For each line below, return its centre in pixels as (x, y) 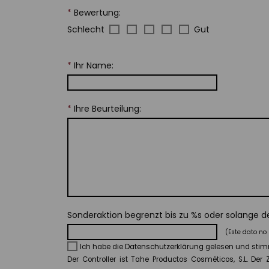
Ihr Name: (94, 65)
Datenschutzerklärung (164, 246)
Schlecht (86, 29)
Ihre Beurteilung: (107, 108)
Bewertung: (97, 12)
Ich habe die (102, 246)
